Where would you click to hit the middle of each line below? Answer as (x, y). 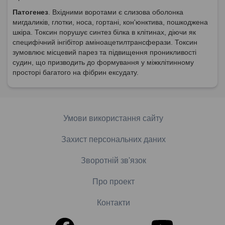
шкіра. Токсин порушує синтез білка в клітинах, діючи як (104, 32)
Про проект (114, 181)
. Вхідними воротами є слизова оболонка (116, 12)
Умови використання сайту (113, 118)
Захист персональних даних (114, 139)
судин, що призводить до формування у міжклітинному (103, 62)
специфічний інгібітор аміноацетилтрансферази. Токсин (105, 42)
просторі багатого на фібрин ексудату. (76, 72)
